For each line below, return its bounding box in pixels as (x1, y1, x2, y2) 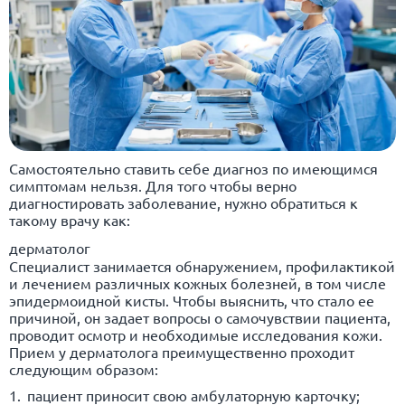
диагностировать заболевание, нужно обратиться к (9, 193, 358, 212)
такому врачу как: (9, 210, 130, 229)
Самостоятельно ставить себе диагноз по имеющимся (9, 158, 378, 177)
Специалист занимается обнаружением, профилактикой (9, 256, 395, 275)
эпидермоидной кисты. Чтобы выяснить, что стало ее (9, 290, 374, 309)
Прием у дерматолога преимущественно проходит (9, 342, 354, 361)
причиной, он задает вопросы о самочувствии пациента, (9, 307, 391, 326)
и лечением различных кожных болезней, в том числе (9, 273, 386, 292)
